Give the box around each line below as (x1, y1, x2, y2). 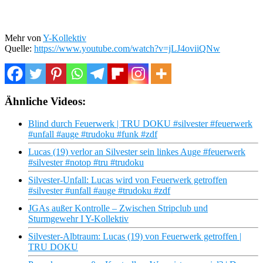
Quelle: (5, 43, 34, 53)
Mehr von (5, 32, 43, 43)
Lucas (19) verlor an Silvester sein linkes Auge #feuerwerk (28, 147, 245, 157)
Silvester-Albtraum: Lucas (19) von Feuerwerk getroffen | (28, 231, 241, 242)
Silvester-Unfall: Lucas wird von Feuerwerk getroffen (28, 175, 227, 186)
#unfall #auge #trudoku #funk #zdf (28, 129, 157, 140)
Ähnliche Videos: (5, 95, 86, 107)
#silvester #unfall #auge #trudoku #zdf (28, 186, 170, 196)
